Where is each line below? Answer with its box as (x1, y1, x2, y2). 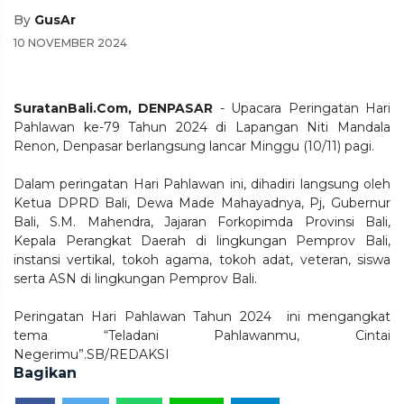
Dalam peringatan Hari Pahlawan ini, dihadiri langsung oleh (14, 175, 390, 192)
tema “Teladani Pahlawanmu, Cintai (14, 326, 390, 344)
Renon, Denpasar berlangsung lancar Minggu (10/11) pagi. (14, 137, 378, 154)
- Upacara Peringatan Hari (213, 99, 391, 116)
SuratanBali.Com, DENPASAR (14, 99, 214, 116)
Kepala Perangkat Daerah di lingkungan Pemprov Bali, (14, 232, 390, 249)
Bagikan (14, 363, 77, 381)
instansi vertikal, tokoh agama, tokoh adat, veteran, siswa (14, 251, 390, 268)
